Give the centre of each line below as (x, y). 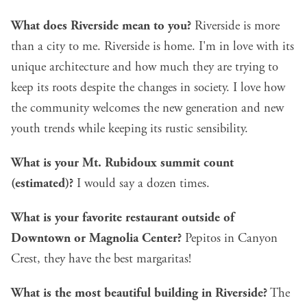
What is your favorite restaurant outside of (123, 218)
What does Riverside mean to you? (101, 26)
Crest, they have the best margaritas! (101, 259)
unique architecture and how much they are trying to (145, 67)
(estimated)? (42, 184)
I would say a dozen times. (142, 184)
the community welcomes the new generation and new (147, 109)
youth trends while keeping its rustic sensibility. (130, 129)
